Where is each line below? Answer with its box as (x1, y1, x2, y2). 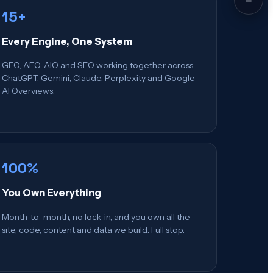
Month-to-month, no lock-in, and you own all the (2, 211, 190, 222)
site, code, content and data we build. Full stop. (2, 224, 185, 235)
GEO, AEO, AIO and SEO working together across (2, 60, 193, 71)
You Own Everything (2, 186, 101, 199)
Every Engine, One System (2, 35, 132, 48)
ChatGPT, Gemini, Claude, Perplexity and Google (2, 73, 195, 84)
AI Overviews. (2, 85, 55, 97)
